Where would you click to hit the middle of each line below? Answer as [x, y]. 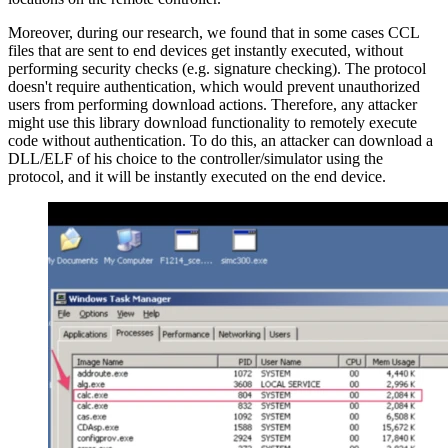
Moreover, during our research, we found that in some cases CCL [213, 33]
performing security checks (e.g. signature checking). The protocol [217, 69]
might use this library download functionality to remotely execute [212, 123]
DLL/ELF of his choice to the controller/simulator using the [195, 159]
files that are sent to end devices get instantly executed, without [205, 51]
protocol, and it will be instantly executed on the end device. [197, 177]
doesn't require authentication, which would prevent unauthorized [214, 87]
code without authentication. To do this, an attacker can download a [220, 141]
